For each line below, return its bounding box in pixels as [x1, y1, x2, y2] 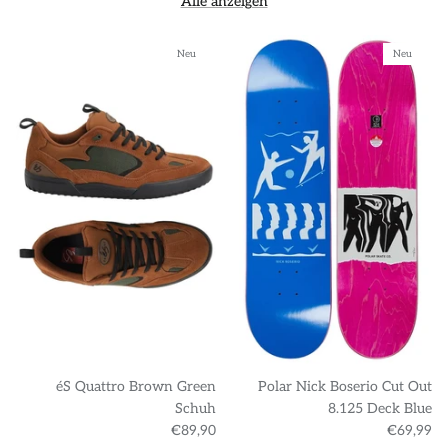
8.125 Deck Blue [328, 400, 432, 418]
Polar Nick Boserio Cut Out [258, 378, 432, 396]
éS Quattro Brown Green [56, 378, 216, 396]
